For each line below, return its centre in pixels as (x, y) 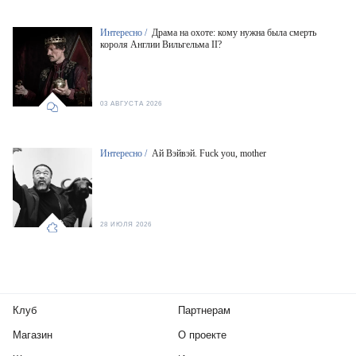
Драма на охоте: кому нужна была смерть (234, 33)
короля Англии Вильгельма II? (161, 45)
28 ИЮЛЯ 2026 (126, 225)
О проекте (202, 335)
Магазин (33, 335)
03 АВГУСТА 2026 (131, 104)
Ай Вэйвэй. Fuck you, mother (209, 154)
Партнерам (204, 311)
